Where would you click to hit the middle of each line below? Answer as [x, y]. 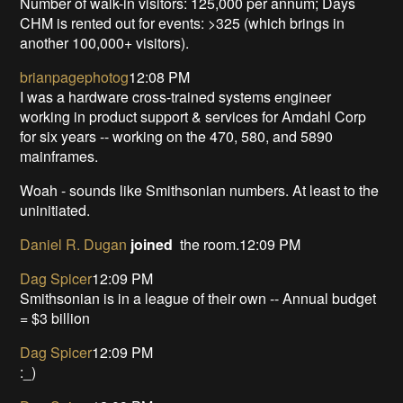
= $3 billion [55, 318]
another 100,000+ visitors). [105, 42]
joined [152, 244]
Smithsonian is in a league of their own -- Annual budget [198, 298]
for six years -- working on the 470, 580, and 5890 [177, 136]
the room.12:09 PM [237, 244]
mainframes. [59, 156]
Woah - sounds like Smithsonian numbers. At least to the [200, 190]
